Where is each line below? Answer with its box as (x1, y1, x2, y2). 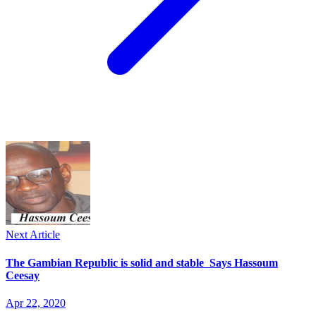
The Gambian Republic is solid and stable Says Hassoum (6, 256, 278, 269)
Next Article (6, 229, 60, 241)
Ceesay (6, 269, 39, 281)
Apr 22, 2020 (6, 296, 66, 309)
